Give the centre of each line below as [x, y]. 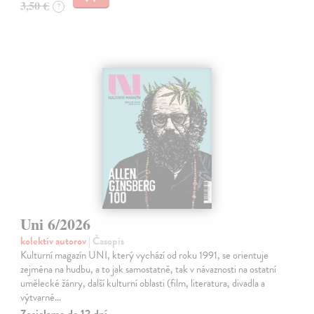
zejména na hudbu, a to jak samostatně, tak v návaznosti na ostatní [149, 269]
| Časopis [107, 241]
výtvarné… [41, 297]
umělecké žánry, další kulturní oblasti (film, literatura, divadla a [143, 283]
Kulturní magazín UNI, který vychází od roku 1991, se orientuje [145, 255]
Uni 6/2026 [56, 224]
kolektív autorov [55, 241]
